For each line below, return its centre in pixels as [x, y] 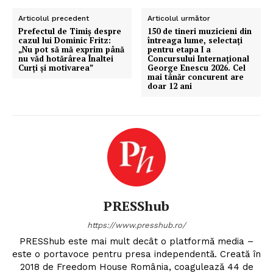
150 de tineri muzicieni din [200, 31]
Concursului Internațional [199, 59]
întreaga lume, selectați [195, 41]
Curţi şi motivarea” [56, 68]
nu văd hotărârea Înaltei [66, 59]
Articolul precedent [54, 19]
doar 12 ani [170, 86]
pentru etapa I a [179, 50]
